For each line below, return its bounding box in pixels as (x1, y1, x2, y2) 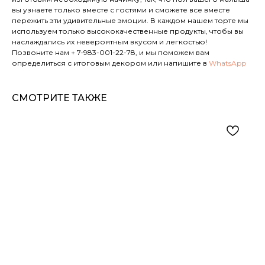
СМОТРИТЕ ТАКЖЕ (12, 92, 107, 104)
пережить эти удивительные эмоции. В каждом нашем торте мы (12, 16, 248, 25)
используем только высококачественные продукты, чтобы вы (12, 27, 244, 36)
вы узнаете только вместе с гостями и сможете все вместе (12, 5, 230, 15)
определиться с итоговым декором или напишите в (12, 59, 209, 68)
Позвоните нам (12, 48, 71, 57)
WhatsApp (209, 59, 246, 68)
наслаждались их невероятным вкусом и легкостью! (12, 37, 207, 47)
